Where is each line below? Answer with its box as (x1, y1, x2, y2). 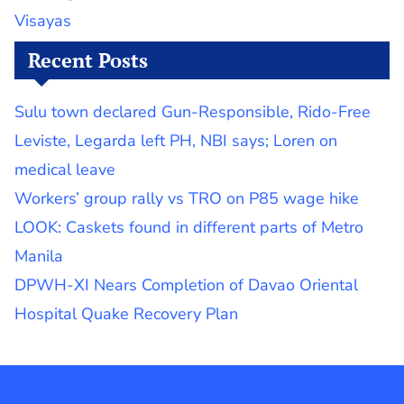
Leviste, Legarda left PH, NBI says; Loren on (14, 129, 337, 151)
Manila (14, 244, 63, 267)
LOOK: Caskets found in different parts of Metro (14, 216, 363, 238)
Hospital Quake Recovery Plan (14, 302, 238, 325)
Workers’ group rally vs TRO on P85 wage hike (14, 187, 359, 209)
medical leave (14, 158, 115, 180)
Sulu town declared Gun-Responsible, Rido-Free (14, 100, 371, 123)
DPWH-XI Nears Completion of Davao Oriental (14, 273, 358, 296)
